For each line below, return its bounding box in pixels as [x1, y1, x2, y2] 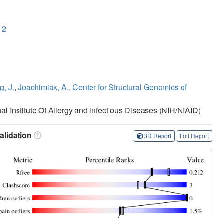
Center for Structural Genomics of [73, 81, 187, 92]
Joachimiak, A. [18, 81, 69, 92]
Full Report [180, 131, 209, 140]
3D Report [144, 131, 172, 140]
